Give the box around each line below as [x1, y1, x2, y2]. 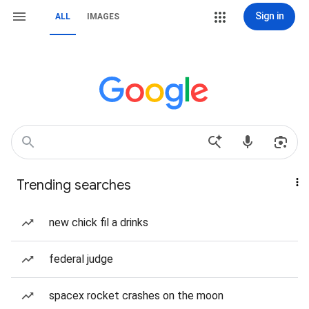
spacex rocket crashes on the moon [49, 289, 223, 302]
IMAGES [87, 12, 119, 21]
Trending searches [17, 177, 131, 194]
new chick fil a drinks [49, 216, 148, 229]
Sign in [255, 10, 284, 21]
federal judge [49, 252, 113, 266]
